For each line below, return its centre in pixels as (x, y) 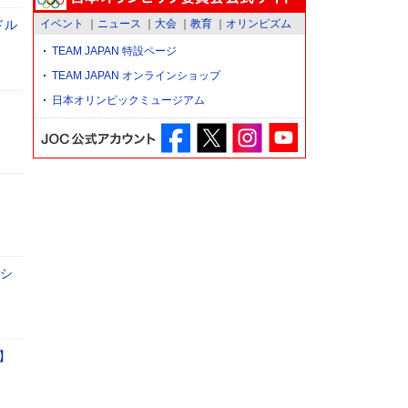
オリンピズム (259, 24)
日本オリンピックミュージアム (128, 101)
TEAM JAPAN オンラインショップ (136, 76)
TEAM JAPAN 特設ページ (114, 51)
